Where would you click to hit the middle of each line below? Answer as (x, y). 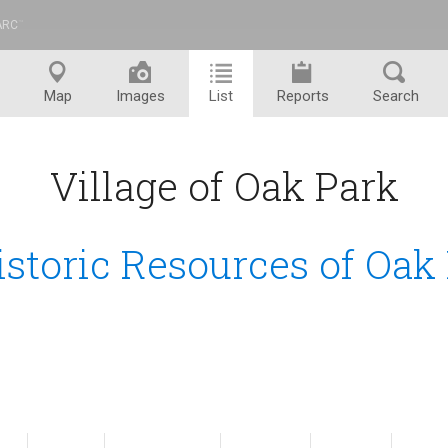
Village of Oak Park (224, 186)
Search (395, 96)
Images (140, 96)
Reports (302, 96)
